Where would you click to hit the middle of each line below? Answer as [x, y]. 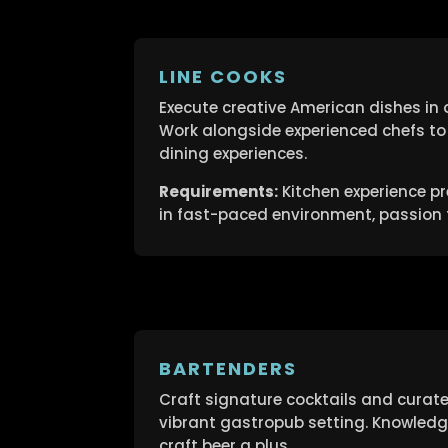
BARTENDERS [228, 368]
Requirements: [219, 192]
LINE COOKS [223, 77]
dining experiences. [233, 154]
